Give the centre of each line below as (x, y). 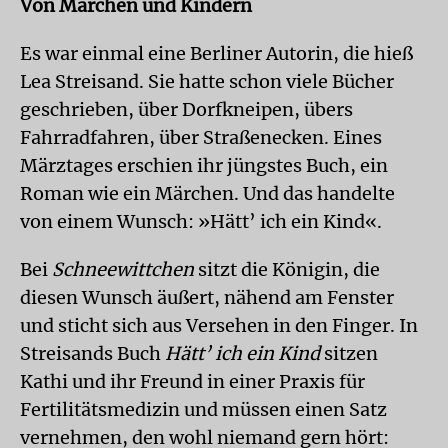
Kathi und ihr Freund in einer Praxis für (192, 381)
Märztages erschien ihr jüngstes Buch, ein (204, 165)
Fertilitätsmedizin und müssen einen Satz (203, 409)
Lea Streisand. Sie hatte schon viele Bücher (207, 81)
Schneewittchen (123, 269)
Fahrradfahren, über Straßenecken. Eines (201, 137)
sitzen (349, 353)
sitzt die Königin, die (287, 269)
